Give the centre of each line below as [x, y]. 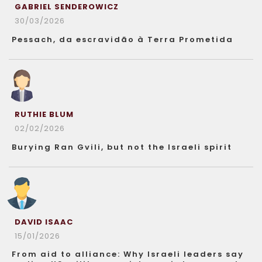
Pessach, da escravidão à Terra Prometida [123, 39]
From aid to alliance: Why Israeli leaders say [128, 254]
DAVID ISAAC [44, 222]
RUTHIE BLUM [44, 114]
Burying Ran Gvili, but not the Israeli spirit [122, 147]
